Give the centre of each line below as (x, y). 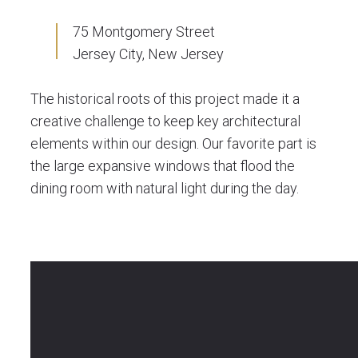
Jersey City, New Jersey (148, 54)
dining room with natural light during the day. (165, 188)
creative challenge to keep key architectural (165, 121)
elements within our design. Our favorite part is (173, 143)
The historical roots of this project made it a (165, 99)
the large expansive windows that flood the (163, 166)
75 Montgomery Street (144, 32)
